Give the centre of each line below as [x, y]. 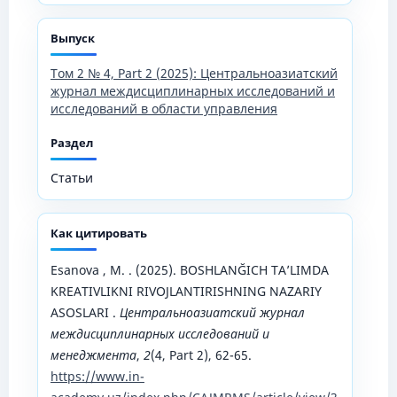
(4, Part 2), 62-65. [201, 354]
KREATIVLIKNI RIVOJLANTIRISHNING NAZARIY [186, 291]
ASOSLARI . [85, 312]
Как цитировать [98, 233]
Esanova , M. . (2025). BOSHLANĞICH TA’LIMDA [189, 269]
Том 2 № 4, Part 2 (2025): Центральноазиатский [194, 73]
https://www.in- [97, 376]
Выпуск [72, 38]
